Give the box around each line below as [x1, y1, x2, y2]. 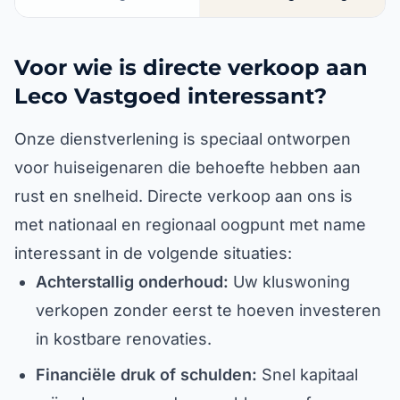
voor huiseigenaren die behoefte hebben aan [14, 158, 361, 177]
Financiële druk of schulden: [36, 365, 257, 384]
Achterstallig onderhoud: [36, 272, 229, 291]
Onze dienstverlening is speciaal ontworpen [14, 129, 351, 148]
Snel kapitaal [257, 365, 358, 384]
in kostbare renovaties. [36, 329, 212, 348]
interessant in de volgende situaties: [14, 244, 292, 262]
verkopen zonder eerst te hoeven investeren [36, 301, 381, 320]
